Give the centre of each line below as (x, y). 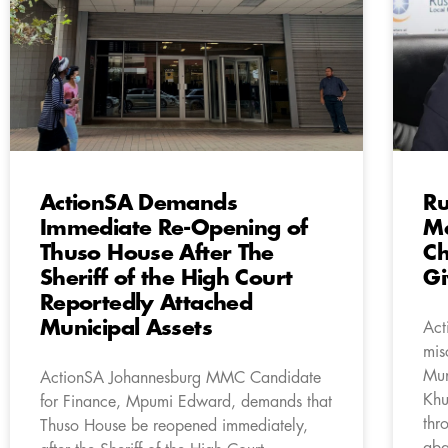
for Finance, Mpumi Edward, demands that (186, 401)
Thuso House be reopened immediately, (174, 425)
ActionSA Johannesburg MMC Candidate (180, 377)
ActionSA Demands (138, 203)
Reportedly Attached (146, 303)
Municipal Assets (126, 328)
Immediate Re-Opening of (174, 228)
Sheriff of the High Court (166, 278)
